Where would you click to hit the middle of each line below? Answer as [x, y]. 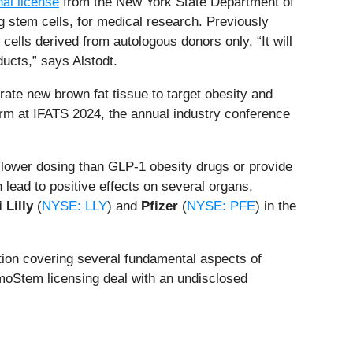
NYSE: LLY [74, 206]
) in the [276, 206]
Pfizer [162, 206]
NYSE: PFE [221, 206]
